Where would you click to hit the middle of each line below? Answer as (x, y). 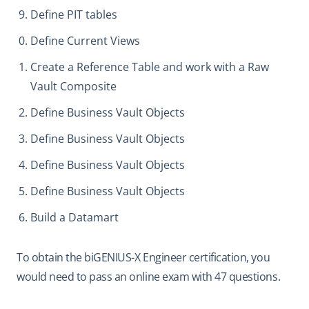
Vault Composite (73, 86)
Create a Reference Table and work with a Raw (150, 67)
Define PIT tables (74, 14)
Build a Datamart (74, 217)
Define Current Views (85, 40)
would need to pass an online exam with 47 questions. (149, 276)
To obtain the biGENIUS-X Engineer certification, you (143, 257)
